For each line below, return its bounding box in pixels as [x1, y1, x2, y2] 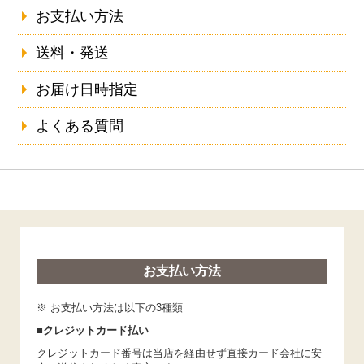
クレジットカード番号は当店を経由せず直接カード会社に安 [36, 347, 322, 360]
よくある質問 [36, 118, 124, 135]
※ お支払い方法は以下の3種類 [36, 301, 183, 314]
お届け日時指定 [36, 81, 139, 98]
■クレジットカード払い [36, 324, 149, 337]
